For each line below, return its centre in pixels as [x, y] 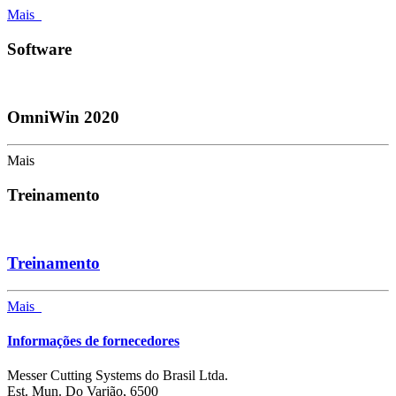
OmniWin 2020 [63, 118]
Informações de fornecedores [93, 341]
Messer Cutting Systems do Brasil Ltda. [118, 376]
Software [39, 49]
